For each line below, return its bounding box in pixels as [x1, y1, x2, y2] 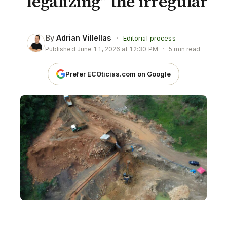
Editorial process [123, 34, 176, 42]
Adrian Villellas [56, 33, 111, 42]
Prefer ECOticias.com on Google [65, 69, 171, 78]
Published [45, 45, 77, 53]
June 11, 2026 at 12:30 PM [77, 45, 158, 53]
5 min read [167, 45, 201, 53]
